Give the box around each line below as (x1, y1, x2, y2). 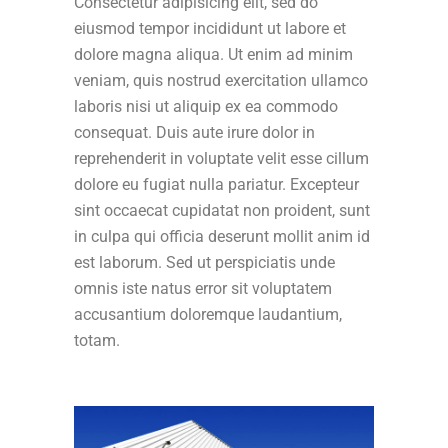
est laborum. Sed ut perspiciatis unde (74, 252, 335, 272)
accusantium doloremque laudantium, (74, 304, 342, 324)
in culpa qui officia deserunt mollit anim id (74, 226, 370, 246)
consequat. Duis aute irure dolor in (74, 122, 315, 142)
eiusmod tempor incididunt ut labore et (74, 18, 346, 38)
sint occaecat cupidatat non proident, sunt (74, 200, 370, 220)
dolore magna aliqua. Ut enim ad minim (74, 44, 353, 64)
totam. (74, 330, 120, 350)
